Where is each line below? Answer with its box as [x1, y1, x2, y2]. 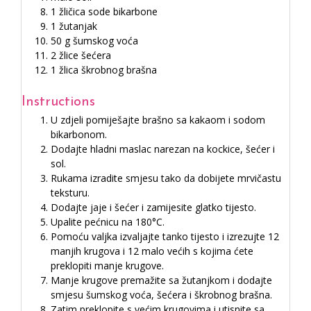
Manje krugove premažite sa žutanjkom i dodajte [51, 274, 272, 287]
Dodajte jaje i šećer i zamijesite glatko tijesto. [51, 201, 256, 215]
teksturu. [51, 186, 90, 200]
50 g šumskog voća [51, 34, 138, 48]
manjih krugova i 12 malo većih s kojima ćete [51, 244, 253, 258]
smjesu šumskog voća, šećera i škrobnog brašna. [51, 288, 272, 302]
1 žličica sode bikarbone [51, 5, 158, 19]
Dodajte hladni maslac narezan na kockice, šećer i [51, 142, 275, 156]
